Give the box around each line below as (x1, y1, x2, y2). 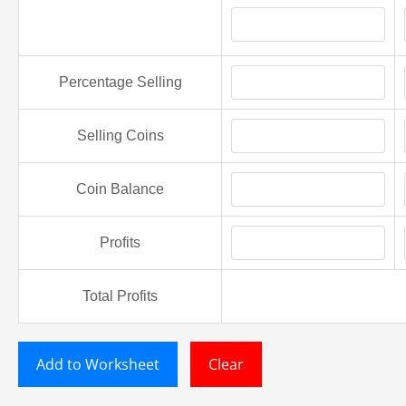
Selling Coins (76, 128, 164, 144)
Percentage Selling (58, 74, 182, 91)
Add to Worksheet (36, 354, 159, 375)
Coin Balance (76, 181, 164, 198)
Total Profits (82, 288, 158, 304)
